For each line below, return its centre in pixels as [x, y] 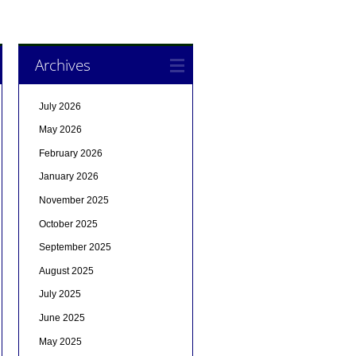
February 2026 [70, 153]
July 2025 [60, 294]
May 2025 [60, 341]
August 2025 [66, 271]
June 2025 [62, 317]
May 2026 [60, 130]
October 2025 [68, 224]
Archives [62, 64]
